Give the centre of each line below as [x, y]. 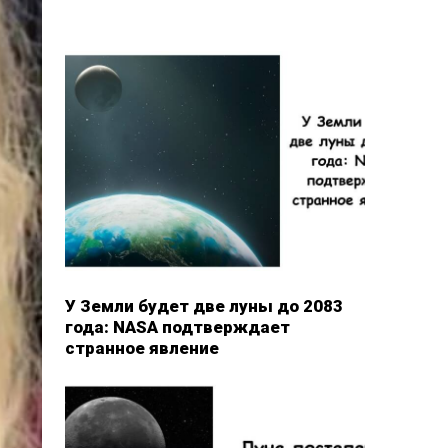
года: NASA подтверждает [177, 326]
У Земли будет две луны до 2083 [203, 305]
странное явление [141, 347]
